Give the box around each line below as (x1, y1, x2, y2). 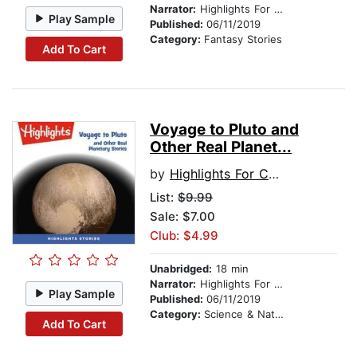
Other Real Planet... (150, 138, 292, 157)
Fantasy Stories (204, 33, 282, 46)
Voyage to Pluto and (150, 120, 299, 139)
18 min (212, 262, 249, 276)
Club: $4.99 (150, 228, 218, 244)
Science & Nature (204, 308, 275, 321)
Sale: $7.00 (150, 209, 215, 225)
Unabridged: (150, 262, 212, 276)
